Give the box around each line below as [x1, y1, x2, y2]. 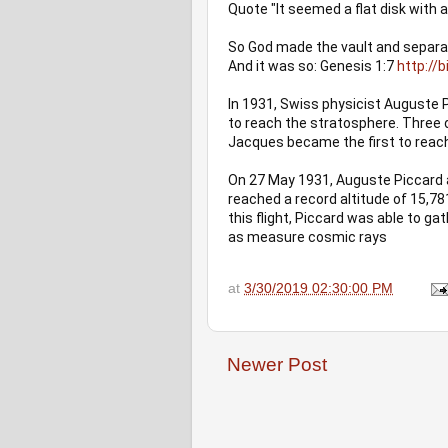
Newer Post [227, 353, 327, 375]
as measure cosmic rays [228, 229, 387, 245]
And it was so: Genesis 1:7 [228, 58, 397, 74]
